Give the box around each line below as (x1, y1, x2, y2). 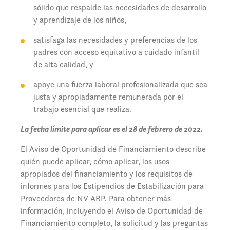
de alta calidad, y (33, 59, 93, 70)
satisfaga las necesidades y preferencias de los (33, 34, 197, 46)
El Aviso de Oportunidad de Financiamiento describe (21, 144, 206, 155)
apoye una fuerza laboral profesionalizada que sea (33, 79, 207, 90)
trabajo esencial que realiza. (33, 104, 131, 115)
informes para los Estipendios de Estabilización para (21, 181, 204, 192)
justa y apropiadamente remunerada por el (33, 91, 183, 103)
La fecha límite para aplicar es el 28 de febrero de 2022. (21, 124, 203, 135)
